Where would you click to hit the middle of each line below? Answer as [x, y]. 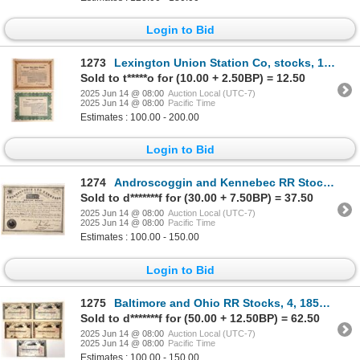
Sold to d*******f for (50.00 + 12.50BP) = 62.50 [200, 318]
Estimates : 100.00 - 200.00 [140, 118]
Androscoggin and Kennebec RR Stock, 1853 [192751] [219, 183]
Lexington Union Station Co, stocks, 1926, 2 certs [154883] [219, 63]
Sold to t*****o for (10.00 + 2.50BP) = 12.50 [193, 78]
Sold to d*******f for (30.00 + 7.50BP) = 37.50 [197, 198]
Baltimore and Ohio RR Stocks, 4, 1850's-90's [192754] [217, 303]
